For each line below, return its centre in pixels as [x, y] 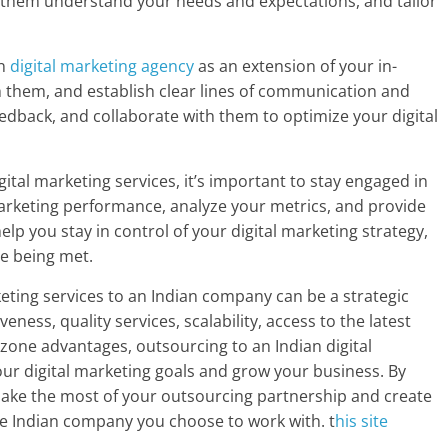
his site [361, 421]
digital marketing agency [102, 66]
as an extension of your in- [295, 66]
